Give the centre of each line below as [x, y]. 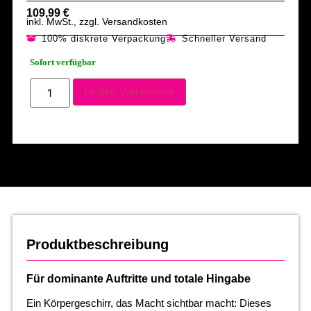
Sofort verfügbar [62, 62]
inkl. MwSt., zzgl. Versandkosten [96, 21]
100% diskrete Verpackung [104, 38]
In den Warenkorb [129, 92]
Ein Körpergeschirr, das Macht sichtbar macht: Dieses [149, 303]
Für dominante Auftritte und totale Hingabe [138, 279]
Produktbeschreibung [97, 245]
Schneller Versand [224, 38]
